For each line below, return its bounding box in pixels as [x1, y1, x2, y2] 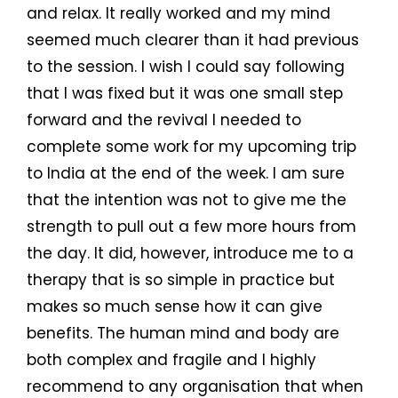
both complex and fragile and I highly [27, 349, 316, 371]
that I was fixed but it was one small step [27, 83, 343, 105]
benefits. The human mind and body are [27, 322, 339, 345]
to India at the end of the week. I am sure [27, 163, 345, 185]
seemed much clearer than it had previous [27, 29, 359, 52]
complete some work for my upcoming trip [27, 136, 356, 158]
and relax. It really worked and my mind [27, 3, 330, 25]
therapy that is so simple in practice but [27, 269, 335, 291]
